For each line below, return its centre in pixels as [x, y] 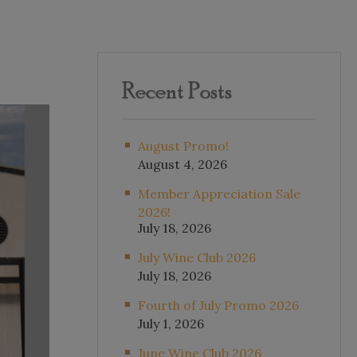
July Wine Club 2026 [197, 257]
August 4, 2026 [182, 164]
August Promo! [184, 146]
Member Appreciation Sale [220, 194]
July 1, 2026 [171, 324]
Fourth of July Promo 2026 [219, 305]
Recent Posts [177, 90]
